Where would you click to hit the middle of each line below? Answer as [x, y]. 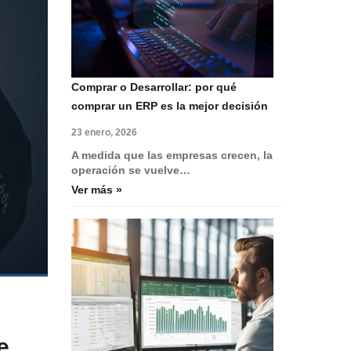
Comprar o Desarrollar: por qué [154, 87]
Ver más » [97, 189]
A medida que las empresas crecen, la [172, 155]
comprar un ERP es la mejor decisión [170, 105]
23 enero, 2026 [104, 132]
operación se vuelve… [131, 170]
